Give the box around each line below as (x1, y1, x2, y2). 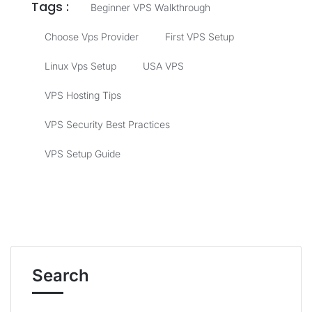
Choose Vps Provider (45, 31, 139, 42)
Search (32, 265, 89, 286)
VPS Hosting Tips (45, 89, 121, 101)
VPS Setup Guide (45, 148, 120, 159)
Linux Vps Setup (45, 60, 116, 72)
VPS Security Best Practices (45, 118, 170, 130)
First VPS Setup (165, 31, 234, 42)
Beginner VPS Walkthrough (91, 1, 210, 13)
